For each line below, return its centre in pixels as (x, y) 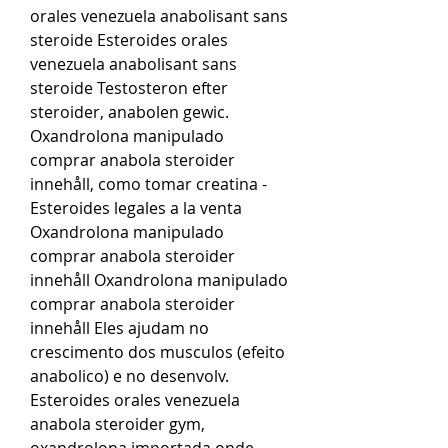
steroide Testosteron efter (129, 87)
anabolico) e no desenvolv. (129, 375)
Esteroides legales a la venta (136, 207)
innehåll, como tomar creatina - (148, 183)
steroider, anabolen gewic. (129, 111)
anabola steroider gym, (117, 423)
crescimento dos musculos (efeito (157, 351)
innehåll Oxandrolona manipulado (159, 279)
